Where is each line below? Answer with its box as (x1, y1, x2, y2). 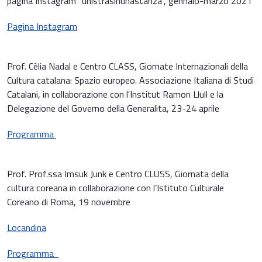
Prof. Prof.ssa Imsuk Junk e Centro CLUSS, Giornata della (7, 167, 229, 181)
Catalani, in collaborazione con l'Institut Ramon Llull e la (7, 87, 223, 102)
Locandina (7, 220, 46, 235)
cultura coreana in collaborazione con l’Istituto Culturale (7, 181, 224, 195)
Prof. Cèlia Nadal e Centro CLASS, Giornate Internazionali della (7, 59, 248, 74)
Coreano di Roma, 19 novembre (7, 195, 130, 209)
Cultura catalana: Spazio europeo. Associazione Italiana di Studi (7, 73, 254, 88)
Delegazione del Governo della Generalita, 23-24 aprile (7, 101, 219, 116)
